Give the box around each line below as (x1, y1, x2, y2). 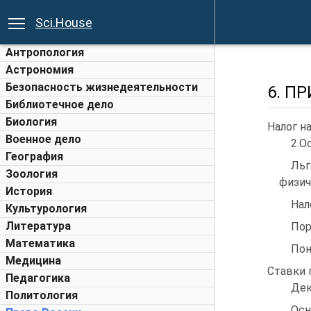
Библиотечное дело (6, 98, 114, 111)
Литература (6, 219, 71, 233)
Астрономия (6, 63, 74, 76)
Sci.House (35, 15, 92, 30)
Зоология (6, 167, 58, 180)
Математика (6, 237, 75, 250)
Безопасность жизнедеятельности (6, 81, 198, 94)
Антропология (6, 46, 84, 59)
